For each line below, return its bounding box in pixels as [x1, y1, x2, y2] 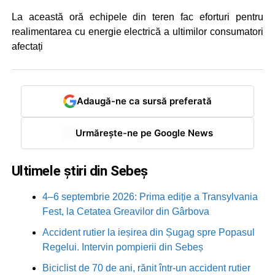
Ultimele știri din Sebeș [11, 162, 148, 179]
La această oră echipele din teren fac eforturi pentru [11, 11, 264, 22]
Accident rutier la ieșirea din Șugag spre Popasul [42, 227, 255, 238]
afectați [11, 41, 43, 52]
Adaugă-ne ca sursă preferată [76, 95, 212, 107]
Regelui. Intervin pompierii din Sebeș [42, 241, 203, 252]
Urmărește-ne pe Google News [75, 127, 213, 139]
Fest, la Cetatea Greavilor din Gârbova [42, 206, 209, 217]
